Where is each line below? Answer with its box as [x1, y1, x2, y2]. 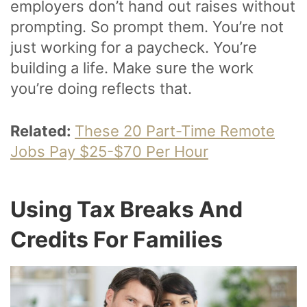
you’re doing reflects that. [10, 79, 192, 97]
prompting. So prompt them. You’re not [10, 17, 284, 36]
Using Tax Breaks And [10, 195, 243, 223]
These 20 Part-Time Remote [75, 121, 275, 140]
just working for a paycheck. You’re [10, 38, 257, 56]
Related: [10, 121, 75, 140]
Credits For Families [10, 225, 223, 253]
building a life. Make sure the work [10, 58, 254, 77]
